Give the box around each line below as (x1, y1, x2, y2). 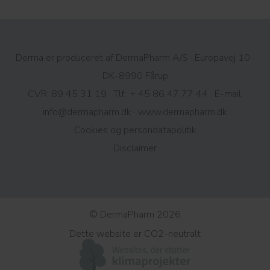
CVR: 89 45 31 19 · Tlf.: (27, 87, 130, 101)
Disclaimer (113, 142, 157, 155)
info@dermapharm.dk (43, 105, 131, 119)
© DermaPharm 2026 (89, 208, 181, 222)
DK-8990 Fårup (102, 69, 168, 83)
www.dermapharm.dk (138, 105, 227, 119)
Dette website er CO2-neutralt (69, 227, 201, 241)
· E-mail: (207, 87, 243, 101)
